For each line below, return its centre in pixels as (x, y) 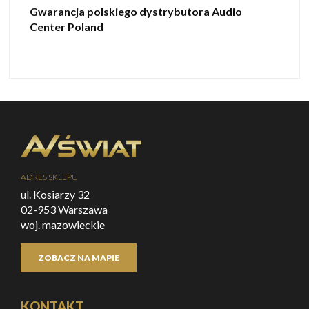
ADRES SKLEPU (49, 177)
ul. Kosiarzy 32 (55, 194)
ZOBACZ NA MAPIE (79, 257)
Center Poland (67, 26)
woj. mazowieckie (63, 224)
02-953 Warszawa (64, 209)
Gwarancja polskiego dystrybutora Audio (136, 11)
